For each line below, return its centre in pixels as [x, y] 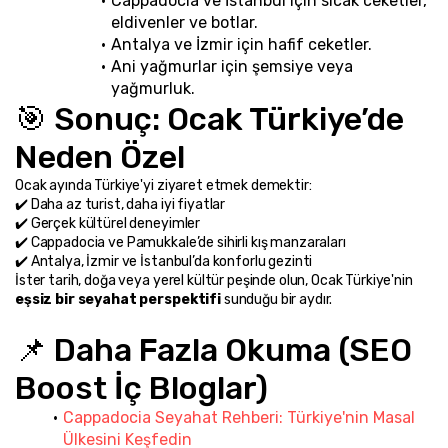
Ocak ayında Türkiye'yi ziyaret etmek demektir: [163, 185]
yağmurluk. [153, 88]
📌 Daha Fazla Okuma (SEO [213, 349]
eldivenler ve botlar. [184, 22]
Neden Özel [100, 156]
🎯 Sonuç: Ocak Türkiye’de [209, 118]
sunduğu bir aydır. [276, 299]
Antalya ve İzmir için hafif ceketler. [241, 44]
